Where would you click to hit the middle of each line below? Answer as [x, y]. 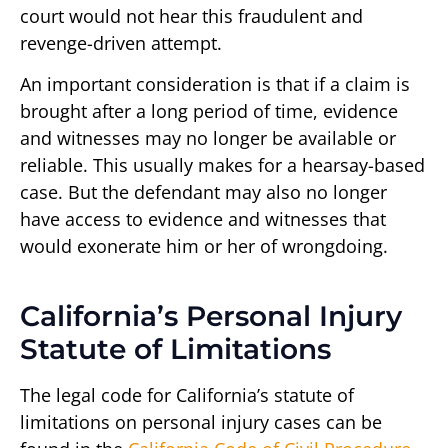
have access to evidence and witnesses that [203, 219]
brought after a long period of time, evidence [209, 111]
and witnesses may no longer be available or [208, 138]
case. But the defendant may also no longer [203, 192]
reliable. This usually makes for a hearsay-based [222, 165]
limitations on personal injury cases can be [201, 422]
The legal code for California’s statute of [187, 395]
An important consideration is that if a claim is [215, 84]
